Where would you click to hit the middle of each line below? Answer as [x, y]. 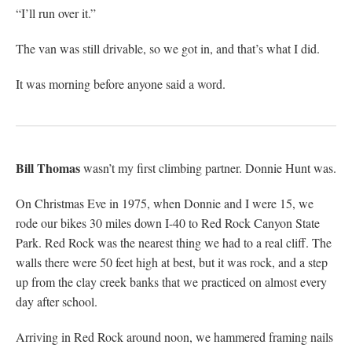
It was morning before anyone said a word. [121, 83]
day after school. [57, 301]
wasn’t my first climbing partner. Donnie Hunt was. [208, 167]
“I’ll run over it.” [56, 13]
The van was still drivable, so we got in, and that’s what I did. [168, 48]
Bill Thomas [48, 167]
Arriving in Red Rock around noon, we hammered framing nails [174, 336]
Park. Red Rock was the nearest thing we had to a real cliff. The [174, 242]
